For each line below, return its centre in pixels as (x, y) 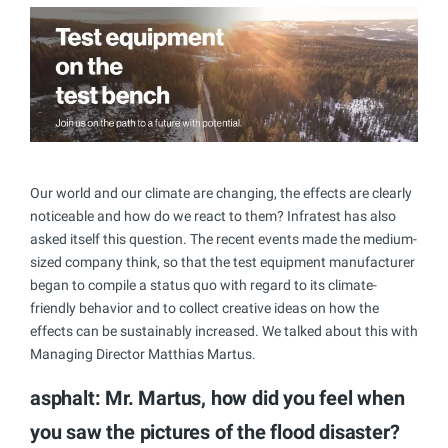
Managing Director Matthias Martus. (143, 353)
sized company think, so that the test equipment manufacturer (222, 261)
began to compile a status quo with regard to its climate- (203, 284)
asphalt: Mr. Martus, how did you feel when (217, 397)
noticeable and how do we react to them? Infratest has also (213, 215)
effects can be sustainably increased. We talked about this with (224, 330)
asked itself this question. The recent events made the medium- (223, 238)
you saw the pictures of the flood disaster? (215, 431)
